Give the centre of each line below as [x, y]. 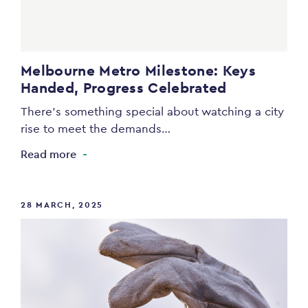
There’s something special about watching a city [152, 112]
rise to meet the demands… [96, 129]
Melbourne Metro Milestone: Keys [138, 71]
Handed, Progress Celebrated [124, 88]
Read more [48, 155]
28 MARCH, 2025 [62, 205]
